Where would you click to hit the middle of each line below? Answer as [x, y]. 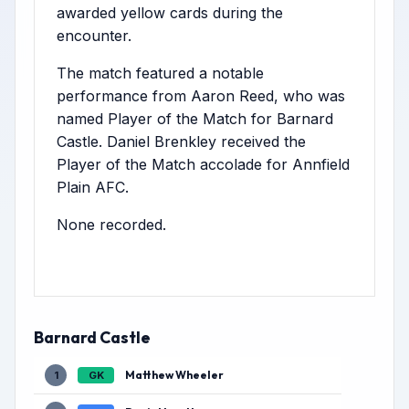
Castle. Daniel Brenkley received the [181, 142]
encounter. [94, 36]
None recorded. [111, 225]
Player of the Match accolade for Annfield [203, 164]
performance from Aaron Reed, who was [201, 96]
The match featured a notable [160, 73]
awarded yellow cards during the [170, 13]
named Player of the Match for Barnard [195, 119]
